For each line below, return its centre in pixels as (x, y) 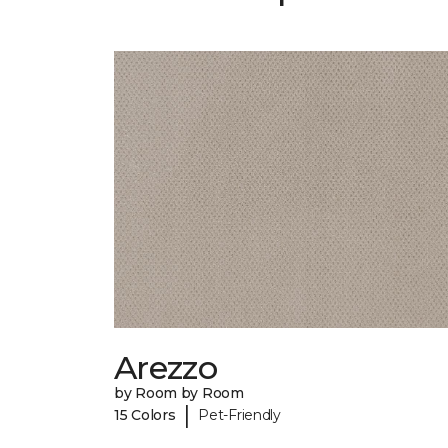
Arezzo (166, 368)
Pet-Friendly (239, 414)
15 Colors (145, 414)
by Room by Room (179, 393)
